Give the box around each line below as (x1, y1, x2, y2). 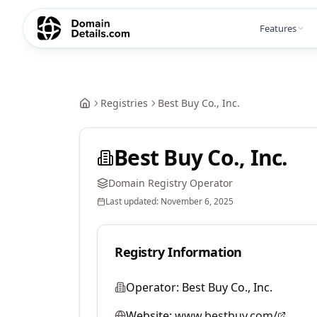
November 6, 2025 (161, 195, 234, 207)
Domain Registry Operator (108, 176, 233, 190)
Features (260, 21, 296, 35)
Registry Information (115, 243, 242, 260)
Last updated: (105, 195, 161, 207)
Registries (100, 96, 148, 110)
